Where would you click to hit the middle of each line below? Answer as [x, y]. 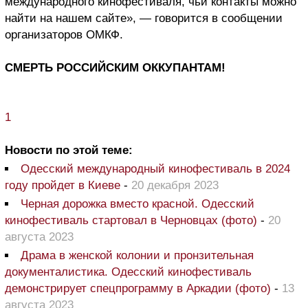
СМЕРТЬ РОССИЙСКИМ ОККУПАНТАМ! [115, 67]
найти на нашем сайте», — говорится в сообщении [144, 18]
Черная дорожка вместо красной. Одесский [137, 203]
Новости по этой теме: [69, 150]
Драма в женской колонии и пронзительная [137, 255]
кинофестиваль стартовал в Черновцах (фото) [131, 220]
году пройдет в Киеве [63, 185]
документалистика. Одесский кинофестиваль [128, 272]
